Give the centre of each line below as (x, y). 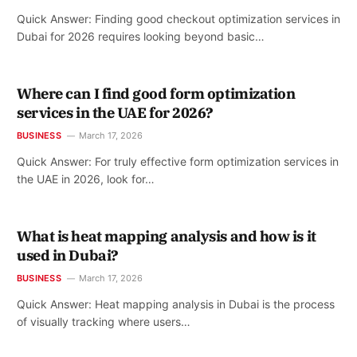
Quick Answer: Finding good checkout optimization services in (178, 18)
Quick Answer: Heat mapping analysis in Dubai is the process (176, 304)
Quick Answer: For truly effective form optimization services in (178, 161)
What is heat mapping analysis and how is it (167, 236)
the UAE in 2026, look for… (86, 178)
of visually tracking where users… (104, 321)
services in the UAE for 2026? (115, 112)
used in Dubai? (68, 255)
